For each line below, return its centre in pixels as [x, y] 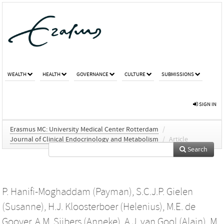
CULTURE [135, 74]
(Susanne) [23, 207]
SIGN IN [207, 104]
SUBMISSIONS [178, 74]
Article [178, 139]
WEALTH [17, 74]
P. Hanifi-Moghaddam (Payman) [67, 192]
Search [197, 149]
